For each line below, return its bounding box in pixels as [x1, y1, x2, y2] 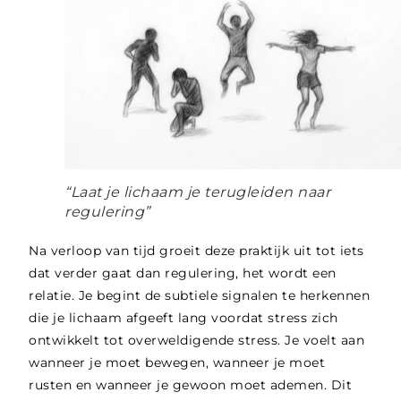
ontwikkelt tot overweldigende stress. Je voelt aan [29, 331, 365, 348]
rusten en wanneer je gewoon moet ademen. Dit [29, 376, 353, 393]
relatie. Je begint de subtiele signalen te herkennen [29, 286, 371, 303]
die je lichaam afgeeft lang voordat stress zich [29, 309, 338, 326]
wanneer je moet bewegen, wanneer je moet [29, 354, 326, 371]
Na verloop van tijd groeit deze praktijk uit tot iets [29, 242, 364, 259]
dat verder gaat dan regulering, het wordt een [29, 264, 337, 281]
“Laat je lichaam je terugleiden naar [64, 183, 331, 200]
